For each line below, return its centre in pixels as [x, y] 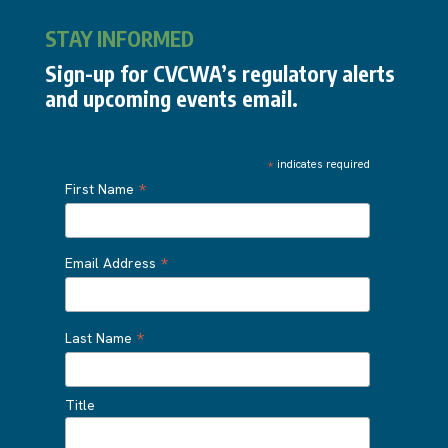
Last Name [100, 337]
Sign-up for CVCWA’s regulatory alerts [219, 73]
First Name [101, 188]
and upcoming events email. [171, 98]
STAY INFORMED [119, 38]
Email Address [112, 263]
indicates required [322, 163]
